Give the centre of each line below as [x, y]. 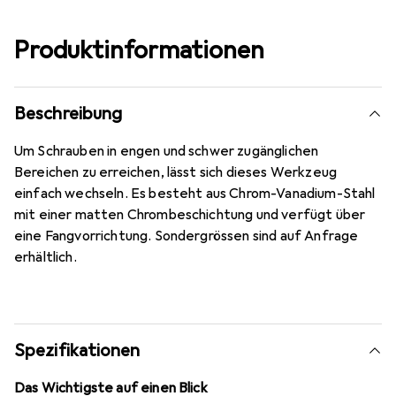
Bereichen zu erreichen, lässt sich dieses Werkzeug [176, 172]
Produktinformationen [139, 50]
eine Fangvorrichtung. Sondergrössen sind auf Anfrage [187, 236]
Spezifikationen [77, 350]
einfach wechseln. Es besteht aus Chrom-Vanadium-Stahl [195, 194]
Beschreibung [69, 114]
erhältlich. [46, 257]
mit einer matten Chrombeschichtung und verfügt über [190, 215]
